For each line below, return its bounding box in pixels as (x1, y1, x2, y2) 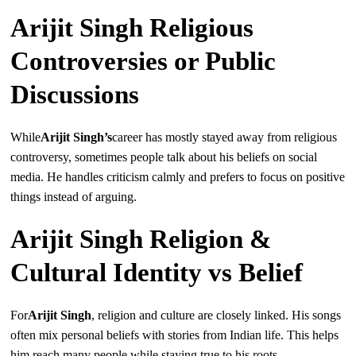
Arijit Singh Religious (10, 14, 254, 43)
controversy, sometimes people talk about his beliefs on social (10, 150, 318, 164)
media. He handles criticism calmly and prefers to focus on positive (10, 170, 346, 184)
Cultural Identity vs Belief (10, 258, 304, 288)
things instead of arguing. (10, 190, 137, 204)
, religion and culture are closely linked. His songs (91, 308, 342, 323)
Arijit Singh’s (41, 130, 113, 145)
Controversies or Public (10, 47, 277, 76)
